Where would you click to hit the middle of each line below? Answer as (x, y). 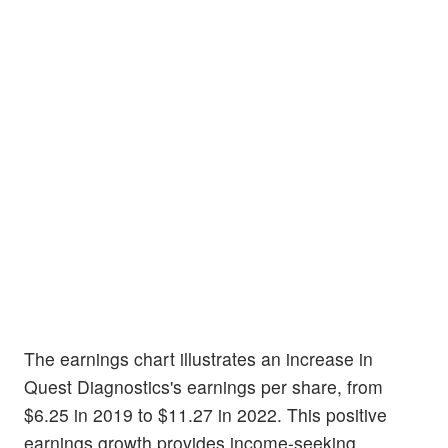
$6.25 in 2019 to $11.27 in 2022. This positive (205, 415)
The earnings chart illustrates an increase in (198, 359)
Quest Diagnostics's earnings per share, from (203, 387)
